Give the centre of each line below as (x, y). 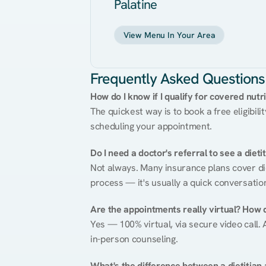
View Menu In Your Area (170, 35)
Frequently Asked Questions (178, 79)
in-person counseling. (134, 239)
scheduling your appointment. (151, 126)
